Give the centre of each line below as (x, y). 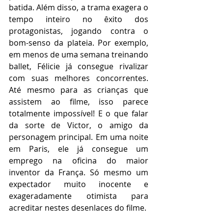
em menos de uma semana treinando (79, 54)
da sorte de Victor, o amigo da (79, 125)
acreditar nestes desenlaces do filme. (78, 207)
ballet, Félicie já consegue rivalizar (79, 66)
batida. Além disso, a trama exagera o (79, 7)
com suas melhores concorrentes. (79, 78)
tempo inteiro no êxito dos (79, 19)
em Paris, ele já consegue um (79, 149)
